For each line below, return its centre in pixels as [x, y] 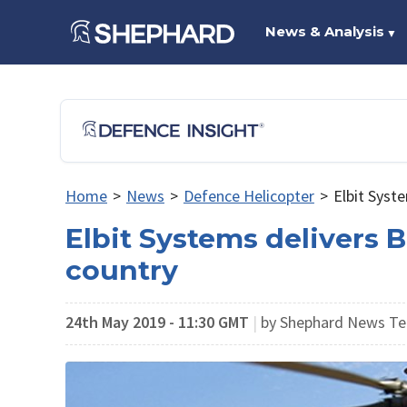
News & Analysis [324, 31]
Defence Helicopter [248, 196]
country [122, 270]
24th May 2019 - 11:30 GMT [157, 322]
